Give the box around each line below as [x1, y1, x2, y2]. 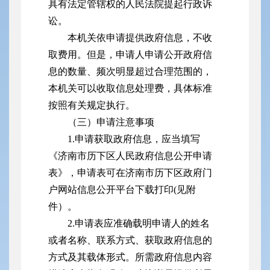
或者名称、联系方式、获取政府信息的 [48, 235, 212, 246]
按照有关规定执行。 [48, 100, 135, 111]
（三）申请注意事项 [67, 117, 154, 128]
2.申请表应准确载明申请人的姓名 [67, 218, 210, 229]
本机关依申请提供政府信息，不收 [67, 33, 212, 43]
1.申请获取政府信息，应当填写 [67, 134, 200, 145]
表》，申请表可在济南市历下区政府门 [48, 168, 212, 178]
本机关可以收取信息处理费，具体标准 [48, 83, 212, 94]
